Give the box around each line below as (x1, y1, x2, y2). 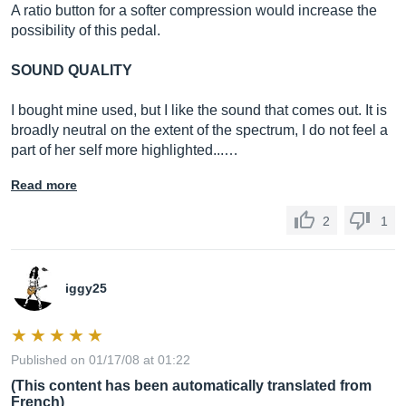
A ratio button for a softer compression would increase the (11, 3, 377, 18)
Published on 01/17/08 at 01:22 (11, 353, 190, 367)
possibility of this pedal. (11, 23, 160, 38)
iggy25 (65, 281, 107, 295)
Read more (11, 178, 77, 192)
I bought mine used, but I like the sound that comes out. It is (11, 102, 387, 118)
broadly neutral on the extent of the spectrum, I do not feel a (11, 122, 388, 138)
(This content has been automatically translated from (11, 378, 372, 393)
